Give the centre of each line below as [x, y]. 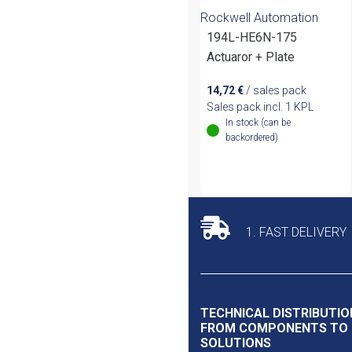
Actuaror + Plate [251, 57]
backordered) [251, 138]
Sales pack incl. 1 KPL [260, 107]
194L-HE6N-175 [252, 38]
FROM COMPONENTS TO [274, 328]
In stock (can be [258, 123]
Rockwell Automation [259, 18]
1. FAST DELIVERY [295, 233]
